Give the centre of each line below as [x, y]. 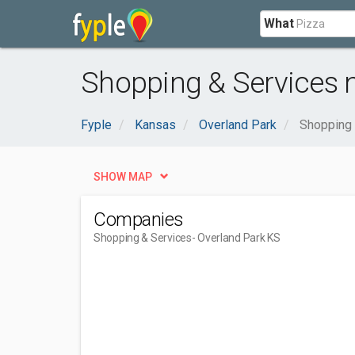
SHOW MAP [123, 177]
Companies [139, 219]
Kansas [155, 125]
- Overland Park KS [236, 238]
